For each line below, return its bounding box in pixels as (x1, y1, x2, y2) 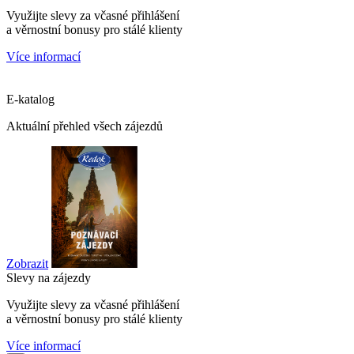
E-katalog (6, 92, 55, 106)
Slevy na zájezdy (6, 270, 91, 284)
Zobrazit (6, 256, 48, 270)
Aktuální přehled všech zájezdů (6, 119, 163, 133)
